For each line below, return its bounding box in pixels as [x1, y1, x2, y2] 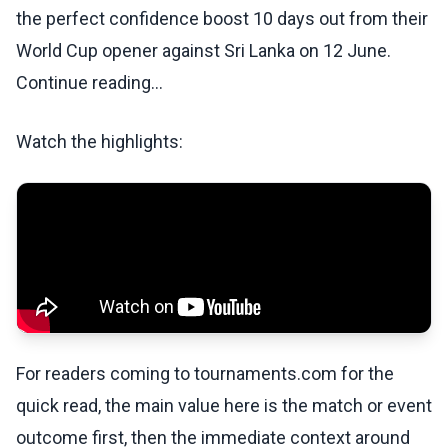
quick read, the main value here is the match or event [16, 395, 432, 417]
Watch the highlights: [16, 131, 183, 153]
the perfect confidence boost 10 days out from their [16, 8, 428, 30]
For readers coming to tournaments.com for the [16, 363, 394, 385]
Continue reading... [16, 72, 163, 94]
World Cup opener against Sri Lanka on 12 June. [16, 40, 391, 62]
